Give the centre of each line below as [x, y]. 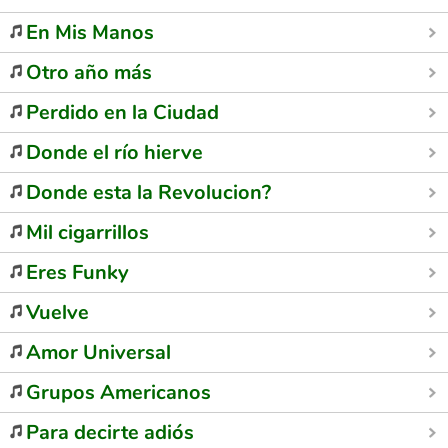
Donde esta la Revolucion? [148, 192]
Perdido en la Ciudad [122, 112]
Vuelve [57, 312]
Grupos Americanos [118, 392]
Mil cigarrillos [87, 232]
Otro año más [89, 72]
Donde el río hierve [114, 152]
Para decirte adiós [110, 432]
